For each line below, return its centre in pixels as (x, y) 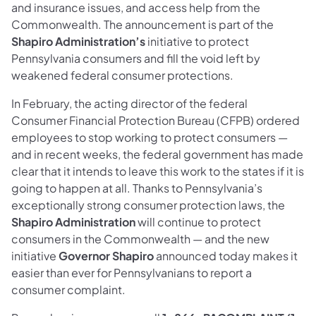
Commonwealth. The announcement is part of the (142, 24)
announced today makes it (226, 255)
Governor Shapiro (106, 255)
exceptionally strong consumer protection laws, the (148, 205)
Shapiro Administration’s (78, 41)
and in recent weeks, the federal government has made (157, 154)
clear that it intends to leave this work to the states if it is (158, 171)
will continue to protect (198, 221)
